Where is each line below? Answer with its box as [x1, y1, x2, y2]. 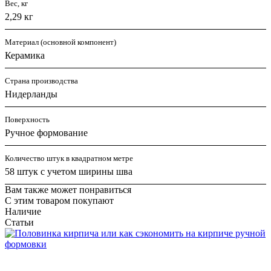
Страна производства [5, 76, 78, 86]
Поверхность [5, 115, 50, 125]
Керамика [5, 50, 45, 61]
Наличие [5, 206, 41, 217]
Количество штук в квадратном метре [5, 154, 133, 163]
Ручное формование [5, 128, 88, 139]
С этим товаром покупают [5, 195, 114, 206]
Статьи [5, 217, 34, 228]
